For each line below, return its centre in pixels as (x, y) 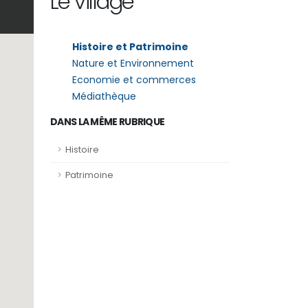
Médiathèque (104, 96)
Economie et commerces (134, 80)
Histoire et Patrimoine (130, 47)
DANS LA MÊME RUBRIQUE (108, 122)
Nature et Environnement (133, 63)
